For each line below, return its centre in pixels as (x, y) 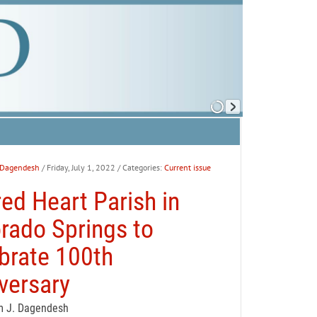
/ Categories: (140, 167)
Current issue (187, 167)
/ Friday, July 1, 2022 (78, 167)
